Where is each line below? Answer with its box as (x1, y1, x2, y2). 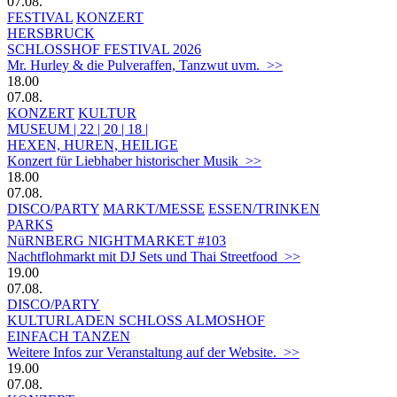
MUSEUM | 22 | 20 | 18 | (7, 121, 148, 136)
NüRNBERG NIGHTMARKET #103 (7, 232, 226, 248)
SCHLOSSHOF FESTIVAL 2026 (7, 41, 201, 57)
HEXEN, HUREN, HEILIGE (7, 136, 178, 152)
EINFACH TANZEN (7, 328, 130, 344)
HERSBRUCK (7, 25, 95, 41)
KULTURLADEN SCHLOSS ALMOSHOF (7, 312, 265, 328)
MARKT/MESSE (103, 200, 205, 216)
